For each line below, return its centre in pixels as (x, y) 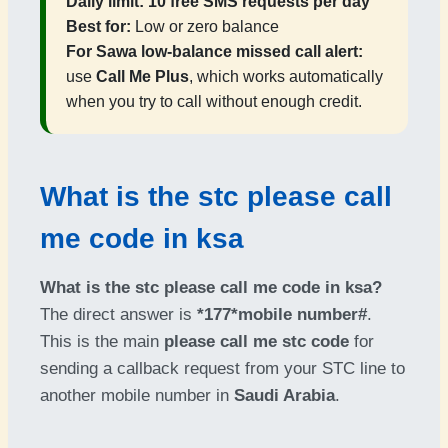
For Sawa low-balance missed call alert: (214, 51)
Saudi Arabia (284, 395)
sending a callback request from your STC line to (222, 368)
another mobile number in (137, 395)
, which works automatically (286, 76)
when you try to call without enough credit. (214, 101)
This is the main (102, 341)
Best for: (98, 26)
